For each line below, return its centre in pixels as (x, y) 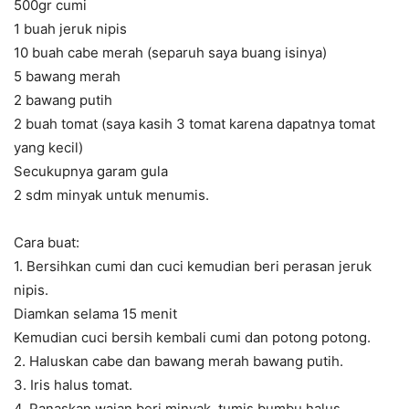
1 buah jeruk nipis (70, 28)
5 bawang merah (67, 76)
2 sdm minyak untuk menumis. (111, 194)
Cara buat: (47, 242)
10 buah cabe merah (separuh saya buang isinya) (170, 52)
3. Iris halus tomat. (73, 384)
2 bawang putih (63, 100)
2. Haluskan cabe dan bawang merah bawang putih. (178, 361)
